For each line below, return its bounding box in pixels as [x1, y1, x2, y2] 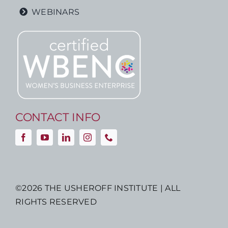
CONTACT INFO [15, 110, 101, 125]
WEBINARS [32, 7, 80, 17]
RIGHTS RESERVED [15, 197, 97, 207]
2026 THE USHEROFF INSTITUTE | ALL [22, 183, 181, 193]
